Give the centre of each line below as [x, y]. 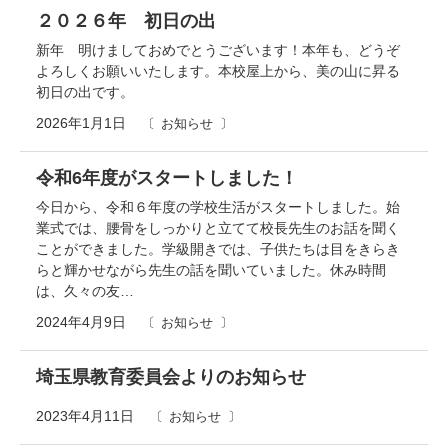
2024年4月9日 [81, 321]
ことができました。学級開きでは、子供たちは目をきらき [218, 248]
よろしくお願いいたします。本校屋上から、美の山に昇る [218, 70]
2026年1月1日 [81, 122]
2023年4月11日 [85, 415]
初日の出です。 [85, 91]
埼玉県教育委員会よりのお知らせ [171, 376]
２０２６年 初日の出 [126, 20]
